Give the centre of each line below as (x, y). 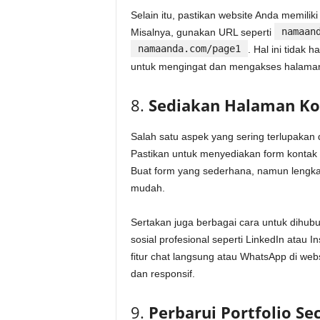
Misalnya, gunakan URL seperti (202, 32)
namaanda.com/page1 (189, 49)
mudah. (147, 188)
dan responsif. (162, 274)
